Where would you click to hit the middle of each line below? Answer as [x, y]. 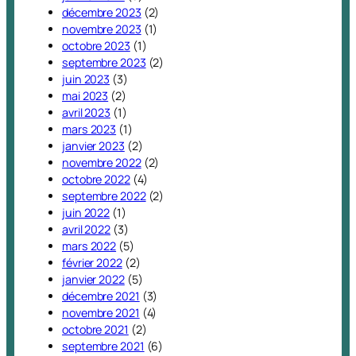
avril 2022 [86, 230]
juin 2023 [86, 79]
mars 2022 [89, 246]
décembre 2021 [101, 296]
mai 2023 [85, 96]
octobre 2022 [96, 180]
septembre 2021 [103, 346]
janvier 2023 [93, 146]
